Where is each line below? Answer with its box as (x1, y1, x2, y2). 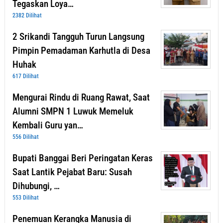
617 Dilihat (12, 73, 39, 80)
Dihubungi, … (12, 180, 60, 192)
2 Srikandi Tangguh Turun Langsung (12, 31, 144, 43)
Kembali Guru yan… (12, 119, 83, 131)
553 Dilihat (12, 194, 39, 202)
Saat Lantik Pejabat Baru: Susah (12, 166, 132, 178)
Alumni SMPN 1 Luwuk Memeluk (12, 106, 133, 117)
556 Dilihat (12, 133, 39, 141)
